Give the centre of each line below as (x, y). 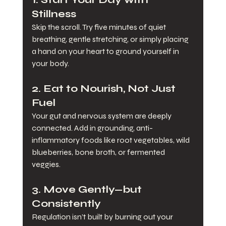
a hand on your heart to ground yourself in (106, 51)
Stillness (54, 14)
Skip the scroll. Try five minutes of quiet (99, 27)
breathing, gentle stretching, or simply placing (111, 39)
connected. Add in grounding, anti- (92, 128)
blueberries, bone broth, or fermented (99, 152)
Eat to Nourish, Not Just (110, 89)
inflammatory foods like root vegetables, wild (111, 140)
